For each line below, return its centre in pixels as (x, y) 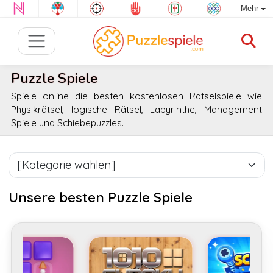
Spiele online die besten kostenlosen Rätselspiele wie (136, 96)
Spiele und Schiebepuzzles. (67, 122)
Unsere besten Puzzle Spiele (100, 197)
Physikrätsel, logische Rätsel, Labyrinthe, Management (136, 109)
